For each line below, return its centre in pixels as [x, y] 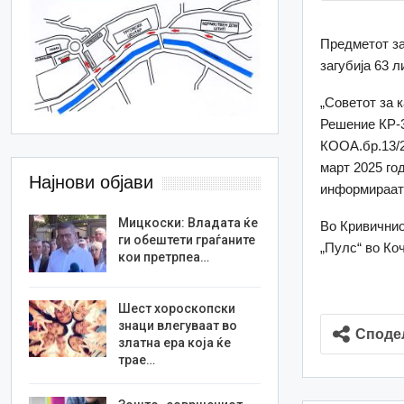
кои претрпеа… [164, 257]
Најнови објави [92, 183]
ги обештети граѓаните [187, 240]
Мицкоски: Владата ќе [188, 223]
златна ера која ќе [175, 342]
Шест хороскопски [177, 308]
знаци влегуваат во [178, 325]
